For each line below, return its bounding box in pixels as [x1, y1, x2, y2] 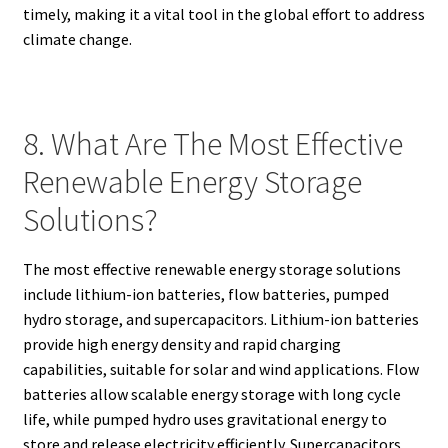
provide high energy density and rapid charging [22, 333, 341, 354]
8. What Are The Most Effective [22, 124, 403, 165]
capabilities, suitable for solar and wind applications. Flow [22, 358, 419, 379]
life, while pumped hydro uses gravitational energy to [22, 408, 387, 429]
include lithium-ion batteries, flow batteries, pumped [22, 283, 389, 304]
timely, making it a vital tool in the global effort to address [22, 4, 425, 25]
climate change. [22, 29, 132, 50]
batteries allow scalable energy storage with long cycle [22, 383, 401, 404]
